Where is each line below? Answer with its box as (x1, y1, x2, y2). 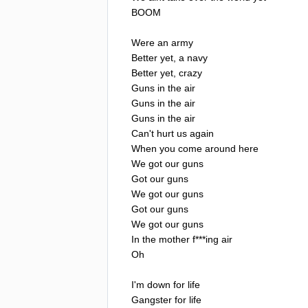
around (205, 142, 236, 154)
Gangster (131, 294, 172, 305)
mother (159, 233, 190, 245)
